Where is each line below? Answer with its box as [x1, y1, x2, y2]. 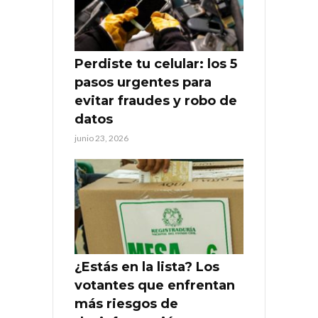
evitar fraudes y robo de [75, 93, 237, 109]
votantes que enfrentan [75, 277, 235, 293]
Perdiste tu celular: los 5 [75, 56, 237, 72]
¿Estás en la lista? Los [75, 258, 219, 275]
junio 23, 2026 [75, 133, 128, 144]
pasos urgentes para [75, 75, 212, 91]
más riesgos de [75, 295, 178, 312]
